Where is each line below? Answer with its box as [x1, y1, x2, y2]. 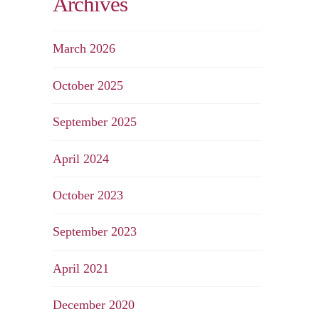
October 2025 [53, 78, 124, 93]
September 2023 [53, 224, 137, 239]
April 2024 [53, 151, 110, 166]
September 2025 [53, 115, 137, 130]
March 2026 [53, 41, 116, 56]
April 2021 [53, 261, 110, 276]
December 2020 [53, 298, 135, 313]
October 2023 [53, 187, 124, 202]
